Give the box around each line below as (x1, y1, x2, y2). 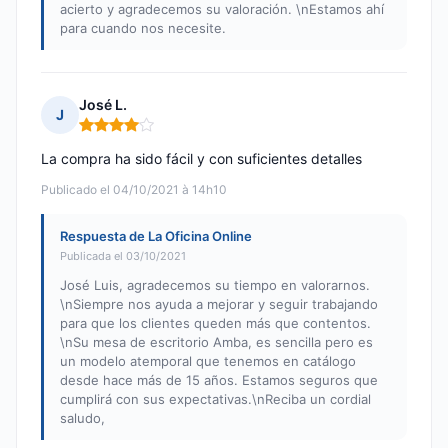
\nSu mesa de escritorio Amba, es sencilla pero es (60, 334, 373, 351)
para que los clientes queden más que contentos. (60, 315, 371, 332)
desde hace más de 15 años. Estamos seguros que (60, 372, 378, 389)
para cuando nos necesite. (60, 20, 226, 37)
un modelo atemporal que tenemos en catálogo (60, 353, 356, 370)
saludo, (60, 410, 105, 427)
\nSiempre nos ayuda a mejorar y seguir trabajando (60, 296, 378, 313)
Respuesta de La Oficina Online (60, 228, 252, 245)
